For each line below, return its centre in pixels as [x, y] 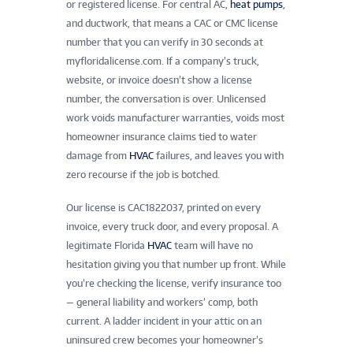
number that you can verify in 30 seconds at [165, 42]
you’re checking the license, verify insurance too [174, 283]
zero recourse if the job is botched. [143, 174]
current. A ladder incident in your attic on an [164, 321]
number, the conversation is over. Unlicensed [166, 98]
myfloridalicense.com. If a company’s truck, [163, 61]
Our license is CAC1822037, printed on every [163, 207]
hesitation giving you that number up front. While [176, 264]
